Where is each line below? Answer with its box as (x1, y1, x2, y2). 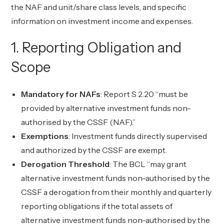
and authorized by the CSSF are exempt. (21, 145, 167, 155)
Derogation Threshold (21, 159, 110, 169)
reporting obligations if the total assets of (21, 201, 173, 211)
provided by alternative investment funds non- (21, 103, 191, 113)
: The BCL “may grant (109, 159, 187, 169)
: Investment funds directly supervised (68, 131, 207, 141)
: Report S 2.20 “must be (100, 89, 188, 99)
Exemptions (21, 131, 69, 141)
